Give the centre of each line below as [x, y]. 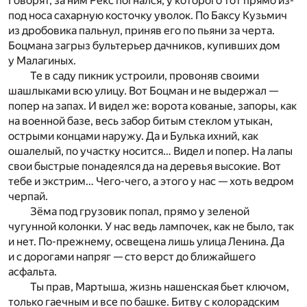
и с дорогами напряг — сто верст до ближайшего [132, 257]
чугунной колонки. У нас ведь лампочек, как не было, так [151, 227]
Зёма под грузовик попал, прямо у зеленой [140, 212]
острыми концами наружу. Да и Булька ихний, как [133, 136]
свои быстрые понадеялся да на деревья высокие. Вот [145, 167]
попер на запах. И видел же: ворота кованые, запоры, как [152, 106]
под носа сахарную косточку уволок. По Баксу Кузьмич [148, 16]
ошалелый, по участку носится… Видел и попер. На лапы [150, 151]
